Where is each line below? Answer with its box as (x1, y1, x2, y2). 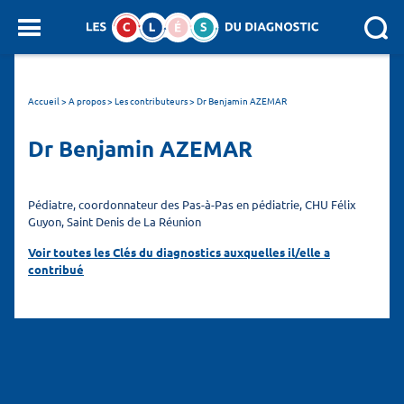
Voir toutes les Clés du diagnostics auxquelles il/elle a (28, 243, 330, 260)
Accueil (28, 94, 60, 107)
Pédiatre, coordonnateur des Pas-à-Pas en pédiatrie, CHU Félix (28, 196, 356, 212)
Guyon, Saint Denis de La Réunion (28, 213, 201, 229)
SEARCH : (6, 19, 59, 35)
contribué (28, 261, 84, 277)
